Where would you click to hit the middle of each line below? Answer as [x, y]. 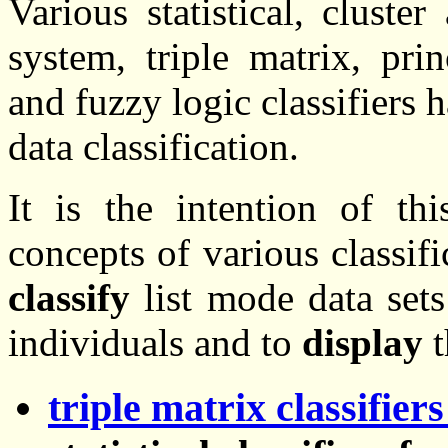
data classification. [153, 147]
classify [69, 298]
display [362, 343]
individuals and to [155, 343]
